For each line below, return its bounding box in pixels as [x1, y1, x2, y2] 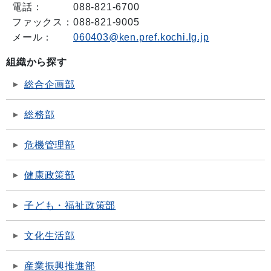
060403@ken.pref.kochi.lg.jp [73, 31, 209, 42]
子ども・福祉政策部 [24, 200, 116, 211]
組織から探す [6, 56, 67, 67]
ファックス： [12, 16, 73, 27]
